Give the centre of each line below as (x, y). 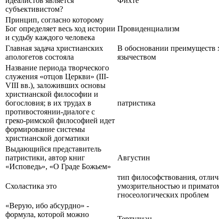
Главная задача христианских (54, 48)
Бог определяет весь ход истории (60, 28)
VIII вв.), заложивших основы (55, 85)
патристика (136, 103)
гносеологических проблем (163, 195)
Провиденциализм (148, 28)
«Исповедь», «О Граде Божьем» (58, 166)
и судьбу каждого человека (50, 37)
